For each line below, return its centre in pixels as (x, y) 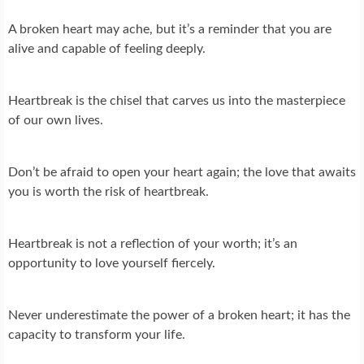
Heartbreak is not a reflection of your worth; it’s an (153, 244)
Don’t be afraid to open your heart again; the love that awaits (182, 173)
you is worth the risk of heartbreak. (108, 192)
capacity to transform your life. (97, 335)
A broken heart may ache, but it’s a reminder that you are (170, 30)
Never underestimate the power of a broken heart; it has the (179, 316)
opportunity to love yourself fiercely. (112, 264)
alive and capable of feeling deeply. (107, 49)
